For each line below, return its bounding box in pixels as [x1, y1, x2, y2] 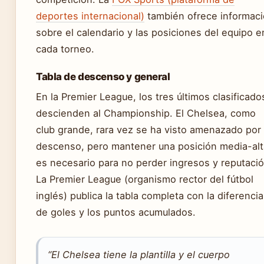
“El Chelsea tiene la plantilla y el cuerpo [48, 248, 230, 260]
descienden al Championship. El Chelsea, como [36, 107, 256, 119]
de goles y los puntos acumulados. [36, 206, 196, 218]
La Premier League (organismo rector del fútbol [36, 173, 253, 185]
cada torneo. [36, 42, 94, 55]
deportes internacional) [36, 9, 144, 22]
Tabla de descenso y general [36, 70, 170, 82]
